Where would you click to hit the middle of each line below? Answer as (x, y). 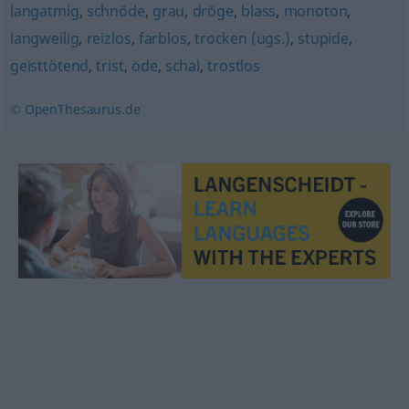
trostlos (234, 66)
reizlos (109, 38)
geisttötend (49, 66)
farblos (163, 38)
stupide (323, 38)
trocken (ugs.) (242, 38)
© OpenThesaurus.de (75, 109)
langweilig (44, 38)
